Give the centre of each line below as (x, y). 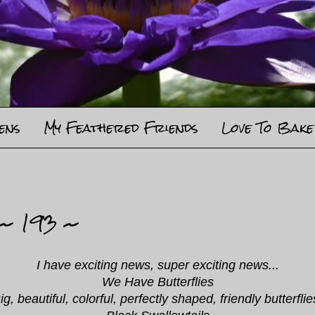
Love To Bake (268, 127)
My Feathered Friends (121, 127)
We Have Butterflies (157, 282)
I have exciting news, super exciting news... (157, 265)
